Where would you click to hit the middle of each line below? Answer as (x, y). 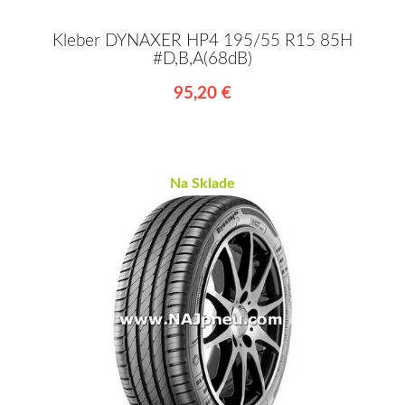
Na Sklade (202, 183)
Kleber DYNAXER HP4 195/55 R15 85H (202, 41)
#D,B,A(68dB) (202, 59)
